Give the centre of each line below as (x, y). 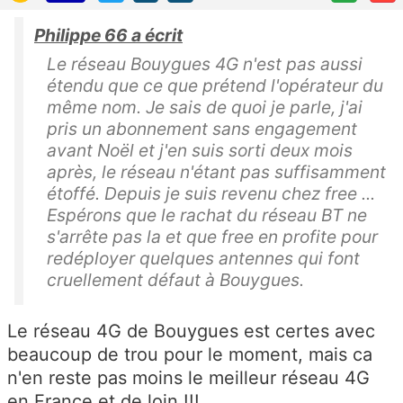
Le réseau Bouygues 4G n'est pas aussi (205, 63)
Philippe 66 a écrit (108, 35)
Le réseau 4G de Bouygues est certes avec (191, 331)
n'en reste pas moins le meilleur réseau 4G (188, 377)
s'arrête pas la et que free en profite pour (212, 236)
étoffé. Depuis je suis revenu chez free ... (211, 193)
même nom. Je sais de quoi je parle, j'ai (205, 107)
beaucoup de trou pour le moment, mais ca (190, 354)
